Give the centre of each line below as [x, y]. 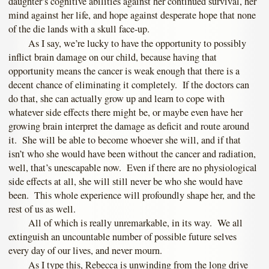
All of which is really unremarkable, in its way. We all [135, 223]
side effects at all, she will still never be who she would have [125, 181]
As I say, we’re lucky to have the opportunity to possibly [137, 43]
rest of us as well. [42, 209]
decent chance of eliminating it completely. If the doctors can [129, 84]
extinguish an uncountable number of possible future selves [122, 237]
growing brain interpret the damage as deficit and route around [129, 126]
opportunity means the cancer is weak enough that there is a [124, 71]
